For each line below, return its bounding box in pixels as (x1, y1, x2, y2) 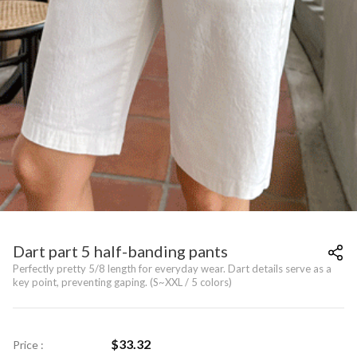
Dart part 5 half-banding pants (13, 241, 228, 261)
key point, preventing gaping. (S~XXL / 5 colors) (13, 276, 232, 289)
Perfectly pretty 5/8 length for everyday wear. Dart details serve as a (13, 262, 331, 276)
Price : (13, 338, 44, 352)
